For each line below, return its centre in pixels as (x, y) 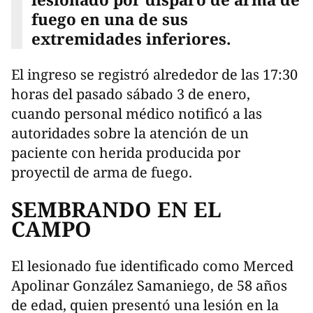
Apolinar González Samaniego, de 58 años (149, 285)
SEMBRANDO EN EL (116, 209)
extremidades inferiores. (131, 39)
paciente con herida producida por (126, 152)
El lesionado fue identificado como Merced (152, 265)
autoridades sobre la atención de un (130, 133)
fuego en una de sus (109, 20)
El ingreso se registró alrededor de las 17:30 (154, 74)
